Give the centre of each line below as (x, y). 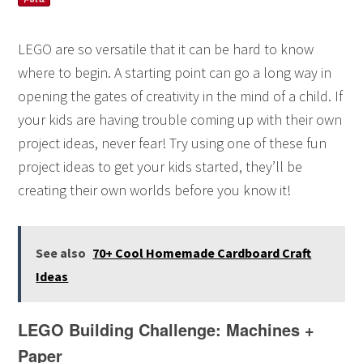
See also (61, 253)
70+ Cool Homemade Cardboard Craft (202, 253)
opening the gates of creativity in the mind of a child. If (181, 96)
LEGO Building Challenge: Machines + (167, 330)
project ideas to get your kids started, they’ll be (160, 167)
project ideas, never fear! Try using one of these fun (173, 143)
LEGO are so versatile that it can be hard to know (166, 49)
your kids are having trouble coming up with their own (180, 120)
